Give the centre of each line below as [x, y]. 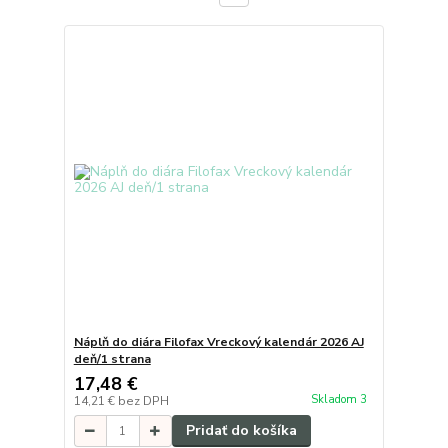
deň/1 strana [112, 359]
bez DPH [143, 401]
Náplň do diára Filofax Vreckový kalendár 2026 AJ [218, 342]
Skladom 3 [340, 399]
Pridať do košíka [241, 431]
